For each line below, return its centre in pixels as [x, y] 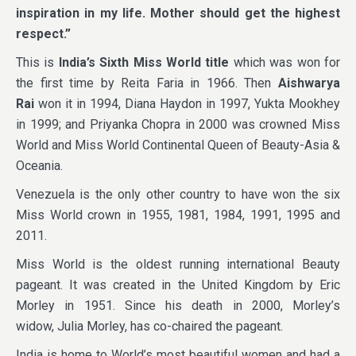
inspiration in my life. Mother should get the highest [178, 13]
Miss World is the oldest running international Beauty [178, 264]
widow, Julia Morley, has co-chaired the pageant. [149, 326]
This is [37, 62]
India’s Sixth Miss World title [146, 62]
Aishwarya [306, 83]
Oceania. [39, 165]
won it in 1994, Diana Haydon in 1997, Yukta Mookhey [187, 103]
